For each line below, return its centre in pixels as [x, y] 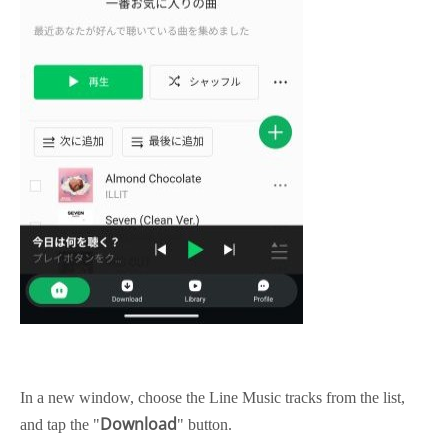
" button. [204, 424]
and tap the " [60, 424]
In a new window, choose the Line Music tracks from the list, [212, 397]
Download [138, 424]
